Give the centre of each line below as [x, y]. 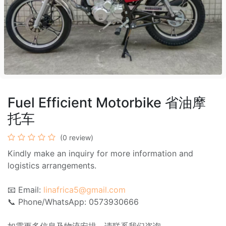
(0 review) [77, 137]
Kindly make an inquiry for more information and [100, 153]
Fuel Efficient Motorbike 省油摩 [107, 102]
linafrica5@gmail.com [84, 189]
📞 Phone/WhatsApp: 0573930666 [73, 202]
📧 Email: [25, 189]
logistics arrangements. [52, 165]
